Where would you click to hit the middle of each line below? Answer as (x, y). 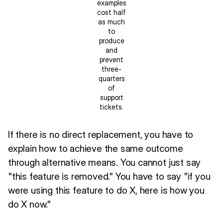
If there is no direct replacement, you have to (101, 134)
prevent (111, 59)
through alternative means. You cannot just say (105, 162)
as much (111, 21)
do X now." (30, 204)
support (111, 97)
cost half (111, 12)
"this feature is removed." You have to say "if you (109, 176)
